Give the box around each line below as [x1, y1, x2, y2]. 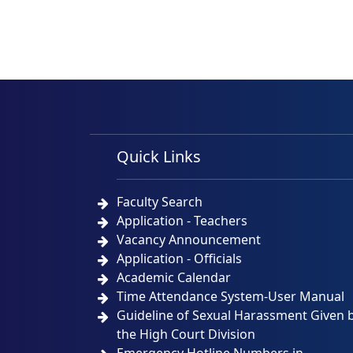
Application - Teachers [117, 212, 248, 229]
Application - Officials [117, 250, 243, 267]
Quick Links [117, 146, 202, 167]
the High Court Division [117, 325, 256, 343]
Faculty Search [117, 193, 203, 210]
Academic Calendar [117, 269, 232, 286]
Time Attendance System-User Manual [117, 288, 345, 305]
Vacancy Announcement [117, 231, 262, 248]
